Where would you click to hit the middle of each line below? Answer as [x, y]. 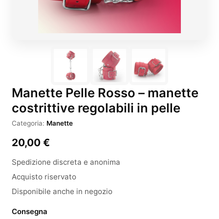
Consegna [30, 211]
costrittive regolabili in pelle [96, 108]
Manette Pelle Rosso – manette [105, 93]
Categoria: [29, 123]
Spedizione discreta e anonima [66, 162]
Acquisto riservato [44, 177]
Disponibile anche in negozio [62, 191]
